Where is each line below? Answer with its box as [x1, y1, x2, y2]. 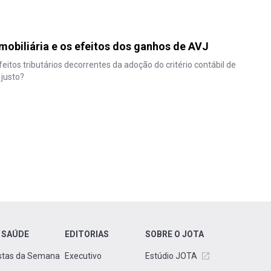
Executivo [65, 251, 102, 261]
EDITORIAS [65, 229, 109, 239]
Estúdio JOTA [145, 251, 197, 261]
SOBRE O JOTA [145, 229, 204, 239]
